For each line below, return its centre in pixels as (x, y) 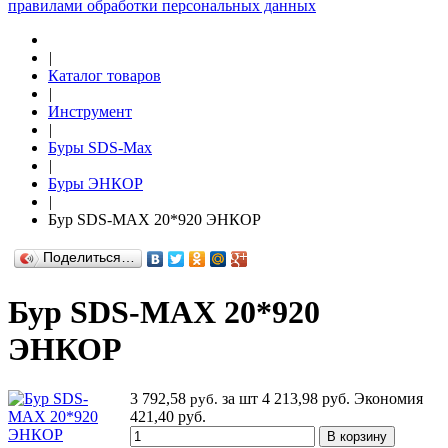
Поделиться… (89, 257)
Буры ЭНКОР (95, 183)
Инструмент (90, 111)
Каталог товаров (104, 75)
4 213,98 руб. (308, 398)
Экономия (388, 398)
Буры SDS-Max (100, 147)
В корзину (357, 436)
